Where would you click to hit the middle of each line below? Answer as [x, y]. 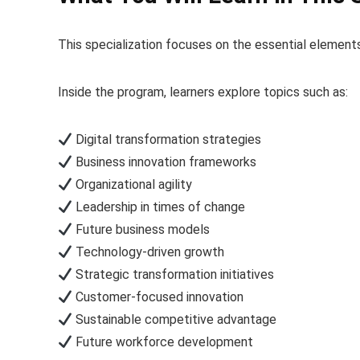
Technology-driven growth [149, 252]
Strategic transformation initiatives [174, 275]
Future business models [141, 230]
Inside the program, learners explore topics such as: [203, 92]
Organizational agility [133, 185]
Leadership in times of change [159, 207]
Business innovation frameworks [165, 162]
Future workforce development [163, 342]
